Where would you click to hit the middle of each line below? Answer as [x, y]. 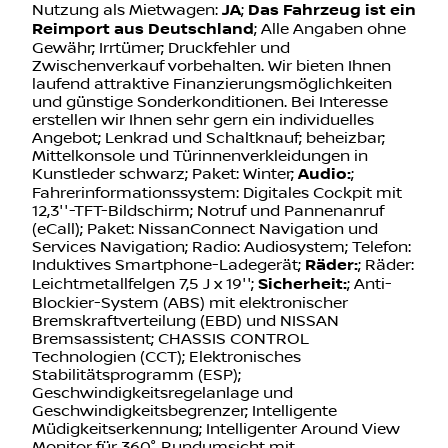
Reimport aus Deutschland [143, 30]
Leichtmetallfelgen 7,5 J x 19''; [145, 284]
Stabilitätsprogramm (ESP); [136, 375]
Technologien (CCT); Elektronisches [166, 357]
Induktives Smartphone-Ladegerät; [168, 265]
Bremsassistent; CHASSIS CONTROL [170, 339]
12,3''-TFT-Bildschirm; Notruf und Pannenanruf [208, 211]
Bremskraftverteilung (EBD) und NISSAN [185, 321]
